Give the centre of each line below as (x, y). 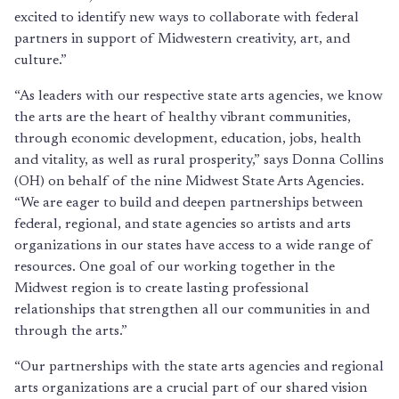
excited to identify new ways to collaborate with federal (187, 18)
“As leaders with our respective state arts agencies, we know (199, 96)
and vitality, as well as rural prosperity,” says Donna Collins (199, 160)
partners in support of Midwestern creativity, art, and (182, 39)
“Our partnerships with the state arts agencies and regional (199, 367)
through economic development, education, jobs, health (188, 139)
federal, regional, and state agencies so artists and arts (183, 224)
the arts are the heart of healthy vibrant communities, (183, 118)
